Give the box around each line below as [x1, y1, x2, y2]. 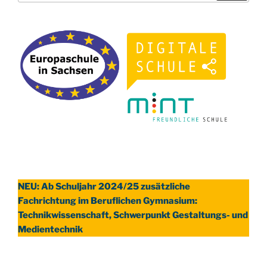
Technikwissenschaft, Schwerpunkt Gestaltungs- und [18, 209, 248, 221]
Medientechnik [18, 223, 83, 235]
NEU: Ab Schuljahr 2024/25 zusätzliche [18, 181, 190, 192]
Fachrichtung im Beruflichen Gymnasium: [18, 195, 197, 206]
